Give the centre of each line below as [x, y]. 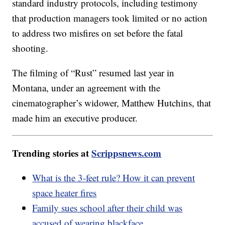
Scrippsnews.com [127, 153]
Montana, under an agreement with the [86, 88]
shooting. [30, 48]
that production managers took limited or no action [110, 18]
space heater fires [65, 193]
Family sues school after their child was [107, 208]
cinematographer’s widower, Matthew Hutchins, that [112, 103]
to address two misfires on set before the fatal [98, 33]
